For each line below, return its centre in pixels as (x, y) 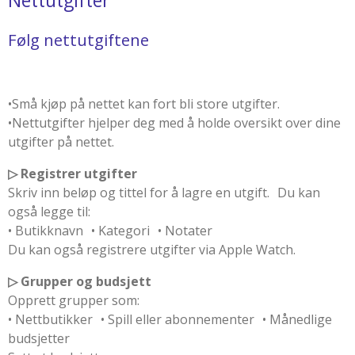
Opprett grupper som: (74, 300)
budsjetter (39, 338)
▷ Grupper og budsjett (80, 281)
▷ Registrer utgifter (73, 173)
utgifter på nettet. (61, 141)
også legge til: (49, 211)
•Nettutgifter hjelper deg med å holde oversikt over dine (174, 122)
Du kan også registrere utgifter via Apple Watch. (152, 249)
